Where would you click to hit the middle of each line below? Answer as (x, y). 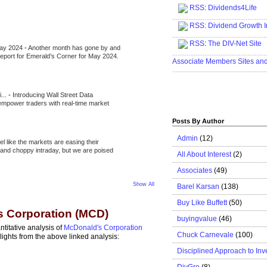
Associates (195, 170)
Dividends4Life (232, 8)
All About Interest (204, 154)
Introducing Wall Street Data (53, 94)
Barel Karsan (198, 186)
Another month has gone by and (74, 47)
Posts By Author (198, 121)
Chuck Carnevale (205, 235)
